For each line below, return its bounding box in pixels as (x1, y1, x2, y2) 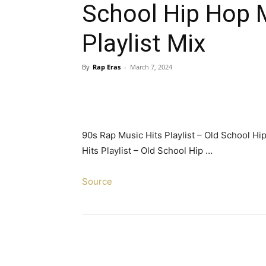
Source (82, 176, 112, 187)
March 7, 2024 (130, 62, 172, 71)
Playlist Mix (82, 29, 205, 58)
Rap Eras (93, 62, 121, 71)
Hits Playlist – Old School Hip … (82, 145, 213, 156)
